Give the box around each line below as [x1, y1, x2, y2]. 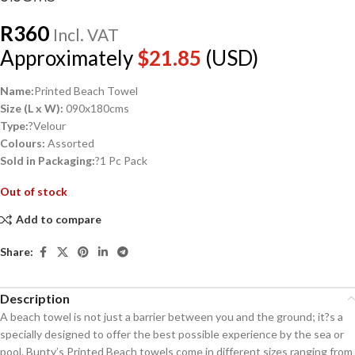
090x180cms [63, 101, 129, 115]
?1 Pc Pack [95, 153, 147, 167]
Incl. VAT [53, 24, 119, 44]
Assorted [45, 136, 94, 150]
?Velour [29, 118, 66, 132]
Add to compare [15, 212, 101, 227]
